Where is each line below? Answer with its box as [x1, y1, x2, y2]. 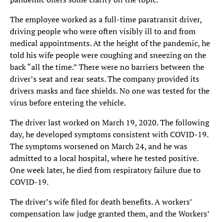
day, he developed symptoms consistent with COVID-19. [10, 129, 208, 140]
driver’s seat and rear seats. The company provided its [10, 73, 199, 84]
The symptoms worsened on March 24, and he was [10, 141, 187, 152]
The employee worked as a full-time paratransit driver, [10, 14, 202, 25]
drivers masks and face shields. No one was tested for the [10, 85, 210, 96]
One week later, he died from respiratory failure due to [10, 165, 201, 175]
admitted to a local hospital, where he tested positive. [10, 153, 198, 164]
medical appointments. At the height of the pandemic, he [10, 38, 210, 49]
